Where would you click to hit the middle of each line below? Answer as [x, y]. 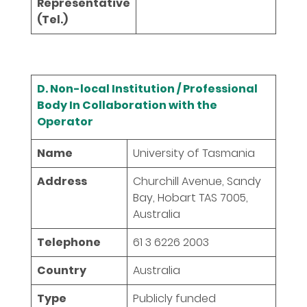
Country [62, 270]
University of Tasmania [194, 153]
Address [62, 181]
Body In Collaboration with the [127, 105]
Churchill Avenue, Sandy [197, 181]
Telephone [69, 242]
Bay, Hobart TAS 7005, [191, 197]
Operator [65, 121]
